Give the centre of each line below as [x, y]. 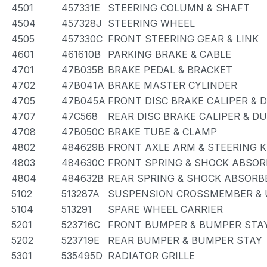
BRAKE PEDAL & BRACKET [170, 70]
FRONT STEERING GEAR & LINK [183, 39]
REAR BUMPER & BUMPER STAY [185, 240]
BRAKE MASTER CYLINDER [173, 85]
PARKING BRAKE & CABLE [170, 54]
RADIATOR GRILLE [151, 256]
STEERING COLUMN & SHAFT [179, 8]
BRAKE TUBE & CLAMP [162, 132]
